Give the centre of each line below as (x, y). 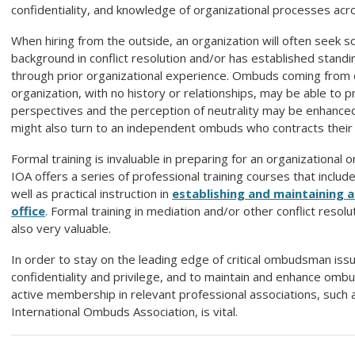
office (28, 211)
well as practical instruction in (92, 194)
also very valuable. (61, 229)
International (47, 312)
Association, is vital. (185, 312)
